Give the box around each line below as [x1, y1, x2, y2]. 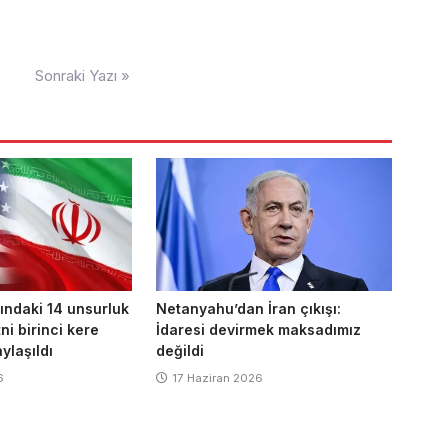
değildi [155, 342, 204, 360]
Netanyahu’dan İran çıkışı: [155, 300, 341, 318]
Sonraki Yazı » [35, 65, 130, 85]
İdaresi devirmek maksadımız [155, 321, 361, 339]
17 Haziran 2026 [171, 371, 263, 386]
